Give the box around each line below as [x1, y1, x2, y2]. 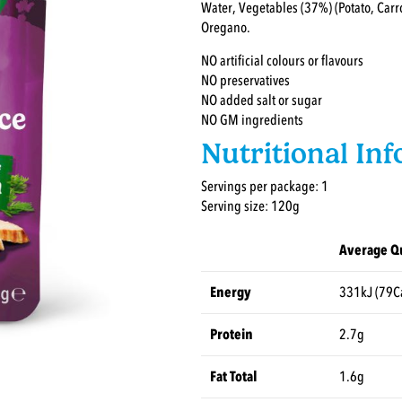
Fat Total [210, 367, 258, 388]
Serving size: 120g [201, 197, 300, 217]
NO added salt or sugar [201, 90, 322, 110]
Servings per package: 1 [201, 177, 339, 197]
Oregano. [201, 17, 250, 38]
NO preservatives [201, 70, 290, 91]
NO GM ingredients [201, 109, 303, 130]
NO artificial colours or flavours [201, 50, 363, 71]
